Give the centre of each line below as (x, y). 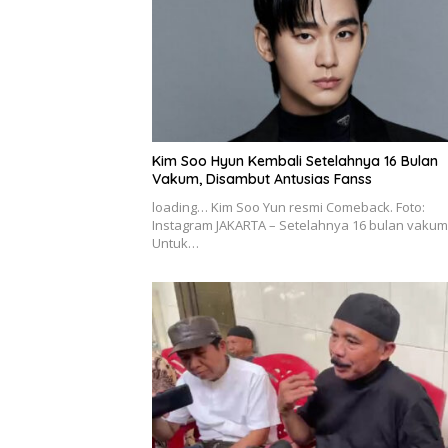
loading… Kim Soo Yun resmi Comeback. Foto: (288, 206)
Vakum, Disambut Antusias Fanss (262, 178)
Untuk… (175, 242)
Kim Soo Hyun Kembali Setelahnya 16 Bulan (295, 160)
